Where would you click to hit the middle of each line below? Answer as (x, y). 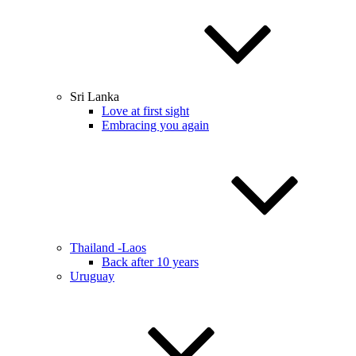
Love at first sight (145, 111)
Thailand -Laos (108, 248)
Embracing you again (155, 125)
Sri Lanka (95, 97)
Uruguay (92, 276)
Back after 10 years (150, 262)
